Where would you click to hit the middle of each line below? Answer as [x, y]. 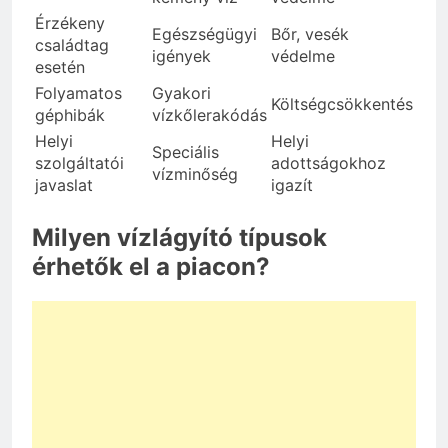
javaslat [64, 185]
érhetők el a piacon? [151, 267]
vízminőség [195, 174]
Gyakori [181, 93]
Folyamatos [78, 93]
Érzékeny [70, 23]
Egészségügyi [204, 34]
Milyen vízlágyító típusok [179, 238]
